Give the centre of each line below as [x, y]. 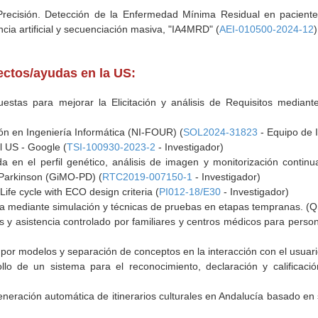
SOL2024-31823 [221, 132]
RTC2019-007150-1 [148, 177]
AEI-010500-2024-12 [267, 29]
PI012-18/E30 [190, 192]
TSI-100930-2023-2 [111, 147]
